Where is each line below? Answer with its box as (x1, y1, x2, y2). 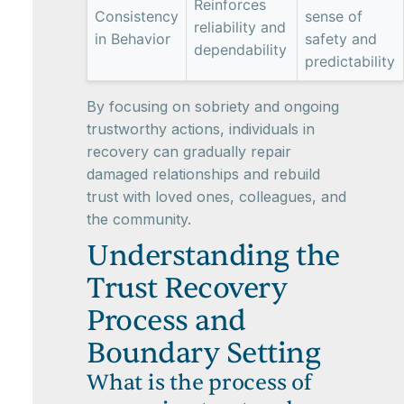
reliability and (194, 18, 286, 36)
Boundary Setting (87, 335, 320, 372)
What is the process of (87, 369, 312, 397)
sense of (305, 7, 363, 25)
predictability (305, 52, 395, 70)
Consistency (95, 7, 179, 25)
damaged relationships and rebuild (87, 165, 320, 183)
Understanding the (87, 237, 340, 274)
